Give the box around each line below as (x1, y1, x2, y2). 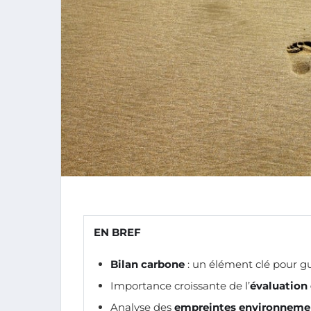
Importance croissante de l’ (110, 279, 250, 293)
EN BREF (94, 225, 141, 239)
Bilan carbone (110, 257, 185, 271)
